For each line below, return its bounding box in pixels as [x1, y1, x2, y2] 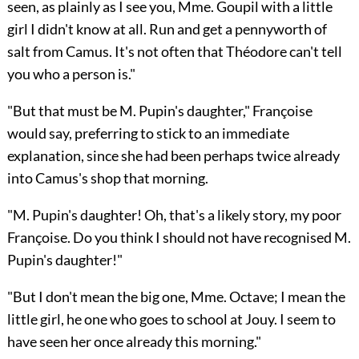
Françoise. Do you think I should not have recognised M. [6, 228, 351, 247]
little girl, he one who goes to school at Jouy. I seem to [6, 310, 336, 329]
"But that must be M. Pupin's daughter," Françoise [6, 102, 313, 120]
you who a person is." [6, 65, 135, 83]
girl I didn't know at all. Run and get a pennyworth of [6, 20, 327, 38]
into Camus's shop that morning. [6, 169, 208, 188]
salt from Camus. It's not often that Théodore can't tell [6, 42, 342, 61]
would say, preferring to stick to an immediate [6, 124, 289, 143]
